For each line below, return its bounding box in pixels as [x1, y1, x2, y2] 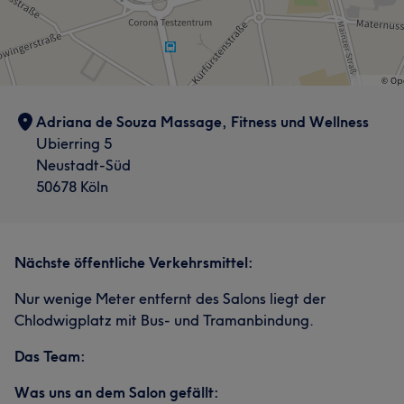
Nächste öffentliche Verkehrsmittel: [14, 253, 253, 271]
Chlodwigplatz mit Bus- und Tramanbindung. [14, 311, 314, 329]
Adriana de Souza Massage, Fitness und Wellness [36, 113, 369, 131]
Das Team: [14, 347, 86, 365]
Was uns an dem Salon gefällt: [14, 383, 219, 401]
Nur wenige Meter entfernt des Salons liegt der [14, 289, 326, 308]
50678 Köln [36, 178, 108, 196]
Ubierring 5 [36, 134, 112, 152]
